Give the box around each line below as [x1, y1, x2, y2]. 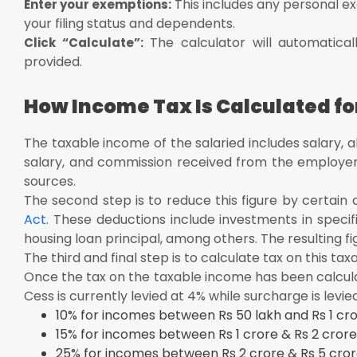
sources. [24, 171, 79, 190]
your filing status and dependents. [24, 14, 235, 33]
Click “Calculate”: [24, 33, 143, 51]
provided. [24, 52, 82, 71]
